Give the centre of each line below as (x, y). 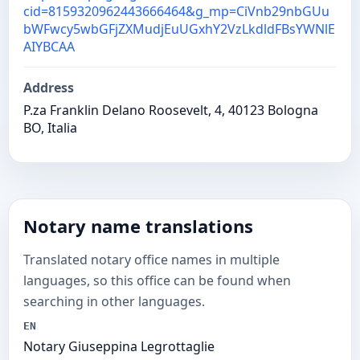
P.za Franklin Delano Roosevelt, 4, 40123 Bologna (171, 110)
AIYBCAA (49, 47)
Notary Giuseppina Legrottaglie (119, 346)
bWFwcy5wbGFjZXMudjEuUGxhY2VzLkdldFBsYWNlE (179, 29)
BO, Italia (50, 128)
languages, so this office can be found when (157, 280)
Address (49, 88)
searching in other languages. (114, 301)
